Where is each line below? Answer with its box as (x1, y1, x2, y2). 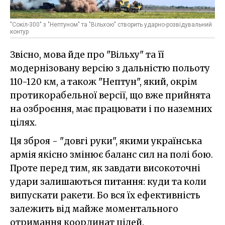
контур (10, 28, 29, 35)
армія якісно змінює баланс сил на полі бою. (10, 149, 213, 160)
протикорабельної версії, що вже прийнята (10, 89, 210, 101)
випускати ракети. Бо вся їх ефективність (10, 189, 200, 201)
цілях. (10, 117, 37, 128)
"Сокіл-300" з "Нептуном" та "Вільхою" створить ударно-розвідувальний (10, 21, 212, 28)
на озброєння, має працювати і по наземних (10, 103, 212, 115)
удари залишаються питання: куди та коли (10, 176, 206, 187)
